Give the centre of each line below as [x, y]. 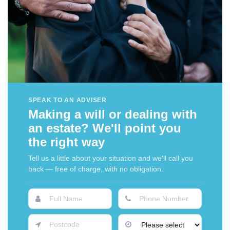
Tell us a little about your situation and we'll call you [111, 158]
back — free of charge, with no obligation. [96, 169]
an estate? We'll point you [105, 128]
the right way [66, 142]
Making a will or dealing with [113, 114]
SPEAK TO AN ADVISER [68, 100]
